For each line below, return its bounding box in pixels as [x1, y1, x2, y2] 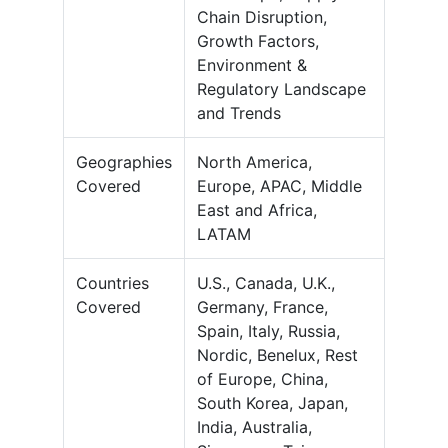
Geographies [76, 152, 172, 173]
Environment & [197, 55, 307, 76]
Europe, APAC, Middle [197, 176, 362, 197]
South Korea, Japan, [197, 393, 348, 414]
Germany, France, [197, 297, 328, 318]
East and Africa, [197, 200, 317, 221]
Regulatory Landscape [197, 79, 366, 100]
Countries [76, 273, 149, 294]
